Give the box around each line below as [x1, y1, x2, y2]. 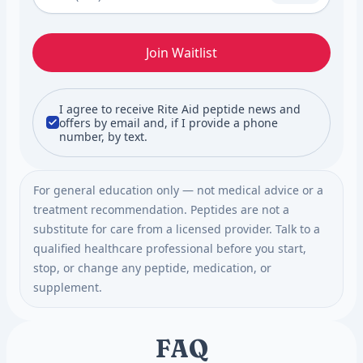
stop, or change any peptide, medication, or [33, 259, 271, 275]
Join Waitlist [146, 43, 217, 62]
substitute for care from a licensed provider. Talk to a [33, 220, 320, 237]
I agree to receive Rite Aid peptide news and [59, 100, 301, 117]
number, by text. [59, 128, 147, 144]
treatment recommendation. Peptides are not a [33, 201, 289, 217]
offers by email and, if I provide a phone [59, 114, 278, 130]
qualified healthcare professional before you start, [33, 240, 306, 256]
